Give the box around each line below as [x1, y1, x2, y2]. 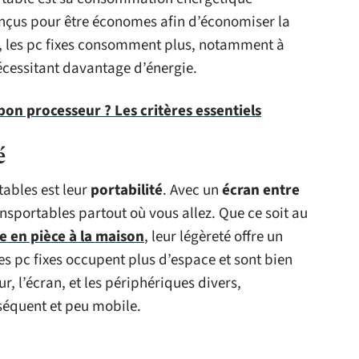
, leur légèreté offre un [144, 226, 283, 248]
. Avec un [163, 179, 222, 201]
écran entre [222, 179, 300, 201]
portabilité [91, 179, 163, 201]
